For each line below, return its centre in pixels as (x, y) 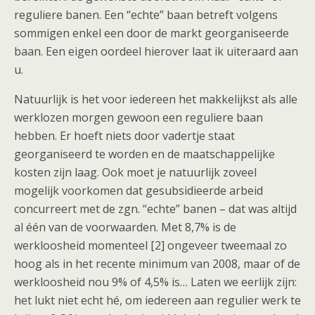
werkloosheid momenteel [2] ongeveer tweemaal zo (150, 245)
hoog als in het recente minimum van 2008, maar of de (157, 264)
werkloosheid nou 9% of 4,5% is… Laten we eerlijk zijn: (155, 282)
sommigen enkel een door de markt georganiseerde (152, 33)
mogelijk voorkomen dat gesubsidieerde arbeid (139, 191)
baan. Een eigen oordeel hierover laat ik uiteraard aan (156, 51)
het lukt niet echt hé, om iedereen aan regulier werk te (157, 300)
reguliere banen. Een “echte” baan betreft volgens (146, 15)
